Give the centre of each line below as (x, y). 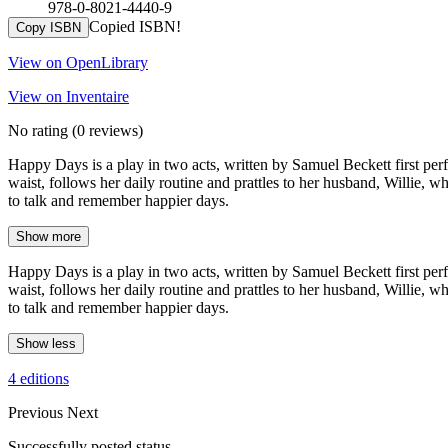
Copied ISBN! (135, 26)
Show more (48, 236)
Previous (37, 412)
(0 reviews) (105, 130)
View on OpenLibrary (78, 62)
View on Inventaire (68, 96)
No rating (38, 130)
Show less (46, 343)
